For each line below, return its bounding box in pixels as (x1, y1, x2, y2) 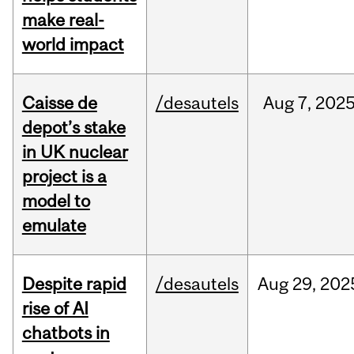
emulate (21, 215, 86, 236)
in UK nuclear (21, 141, 128, 163)
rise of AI (21, 298, 88, 319)
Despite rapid (21, 273, 126, 295)
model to (21, 190, 90, 212)
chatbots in (21, 322, 110, 344)
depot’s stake (21, 117, 126, 138)
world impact (21, 34, 124, 55)
